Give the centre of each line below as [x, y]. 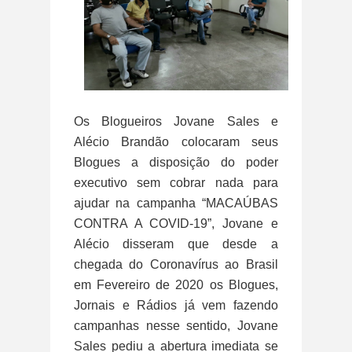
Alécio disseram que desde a [176, 244]
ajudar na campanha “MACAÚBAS [176, 203]
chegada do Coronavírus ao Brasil [176, 265]
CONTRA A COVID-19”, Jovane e [176, 224]
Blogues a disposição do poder [176, 163]
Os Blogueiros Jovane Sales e [176, 122]
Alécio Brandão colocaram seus [176, 142]
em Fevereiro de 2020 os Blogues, [176, 285]
